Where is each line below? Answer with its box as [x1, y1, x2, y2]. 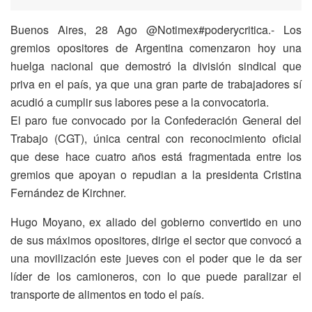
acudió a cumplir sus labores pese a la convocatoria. [10, 93, 269, 110]
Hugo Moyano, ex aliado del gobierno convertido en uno [10, 213, 302, 230]
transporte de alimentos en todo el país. [10, 286, 204, 302]
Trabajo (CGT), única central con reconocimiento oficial [10, 130, 302, 146]
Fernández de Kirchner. [10, 184, 126, 201]
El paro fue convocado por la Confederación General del [10, 111, 302, 128]
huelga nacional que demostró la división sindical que [10, 57, 302, 74]
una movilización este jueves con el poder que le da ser [10, 249, 302, 266]
